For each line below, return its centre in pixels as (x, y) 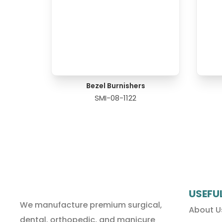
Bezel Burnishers (115, 86)
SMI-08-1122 (116, 98)
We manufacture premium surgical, (91, 205)
